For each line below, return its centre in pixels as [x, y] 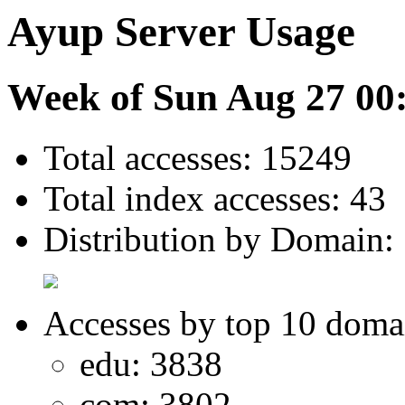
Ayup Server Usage [181, 32]
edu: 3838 [151, 364]
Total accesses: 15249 [198, 158]
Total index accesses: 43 [215, 199]
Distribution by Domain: [219, 240]
